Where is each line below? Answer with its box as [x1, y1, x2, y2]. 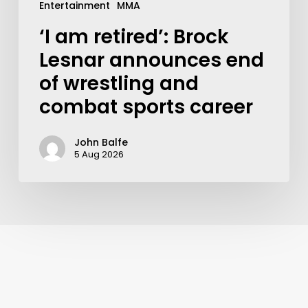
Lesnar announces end [38, 47, 264, 74]
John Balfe [74, 135, 128, 150]
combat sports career [38, 93, 253, 121]
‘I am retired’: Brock [38, 23, 229, 51]
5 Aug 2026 [74, 148, 124, 162]
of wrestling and [38, 70, 199, 98]
